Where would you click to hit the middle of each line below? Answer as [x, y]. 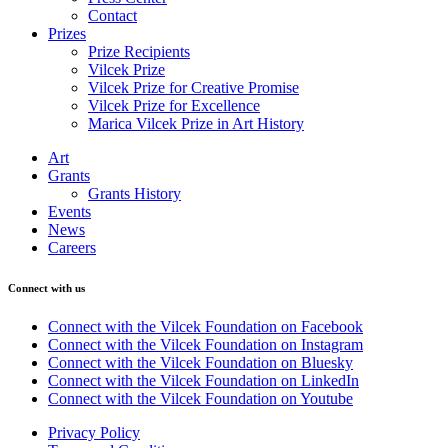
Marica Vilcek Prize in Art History [196, 123]
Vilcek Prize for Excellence [174, 105]
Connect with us [46, 287]
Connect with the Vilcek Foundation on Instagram [205, 345]
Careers [72, 247]
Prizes [67, 33]
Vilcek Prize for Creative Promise [193, 87]
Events [69, 211]
